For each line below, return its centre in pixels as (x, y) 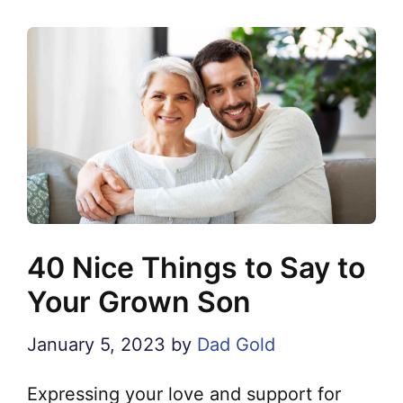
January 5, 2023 (96, 344)
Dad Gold (236, 344)
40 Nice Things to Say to (196, 267)
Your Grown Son (139, 301)
